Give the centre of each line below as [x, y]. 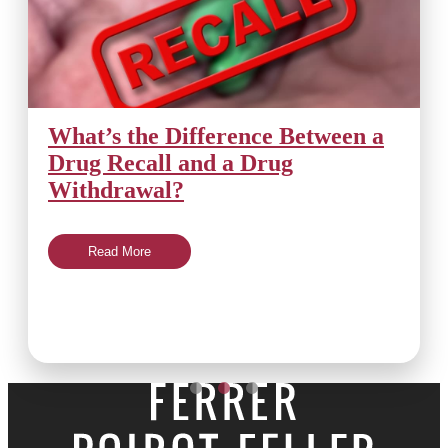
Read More [119, 251]
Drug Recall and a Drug [170, 162]
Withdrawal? [116, 189]
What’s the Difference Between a [216, 135]
